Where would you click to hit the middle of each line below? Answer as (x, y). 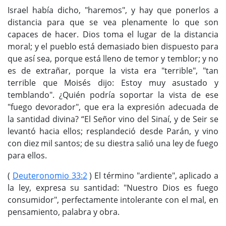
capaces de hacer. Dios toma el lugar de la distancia (113, 35)
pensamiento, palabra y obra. (64, 212)
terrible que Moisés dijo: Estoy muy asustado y (113, 83)
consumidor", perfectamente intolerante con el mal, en (113, 200)
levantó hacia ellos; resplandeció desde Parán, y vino (113, 131)
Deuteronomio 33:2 (50, 176)
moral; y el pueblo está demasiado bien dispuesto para (113, 47)
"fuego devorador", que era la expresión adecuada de (113, 107)
